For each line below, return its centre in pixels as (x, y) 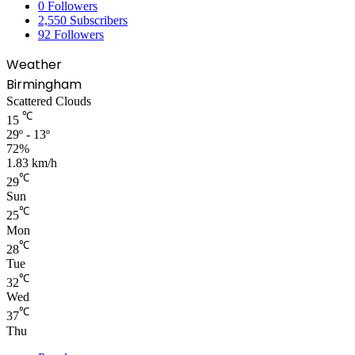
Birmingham (44, 84)
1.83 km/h (32, 163)
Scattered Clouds (49, 101)
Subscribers (99, 20)
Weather (34, 64)
